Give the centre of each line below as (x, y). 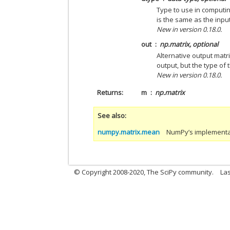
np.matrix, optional (189, 44)
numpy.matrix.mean (129, 132)
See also (111, 116)
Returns (109, 92)
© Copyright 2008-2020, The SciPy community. (144, 172)
